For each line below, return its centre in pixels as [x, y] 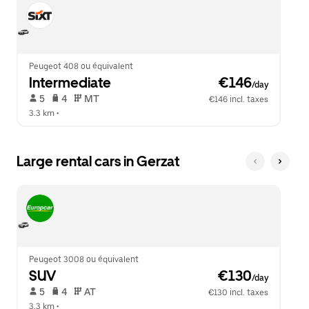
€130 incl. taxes [239, 292]
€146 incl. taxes [239, 99]
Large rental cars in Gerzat [98, 161]
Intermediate [70, 83]
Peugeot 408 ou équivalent [81, 66]
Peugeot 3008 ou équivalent [84, 259]
